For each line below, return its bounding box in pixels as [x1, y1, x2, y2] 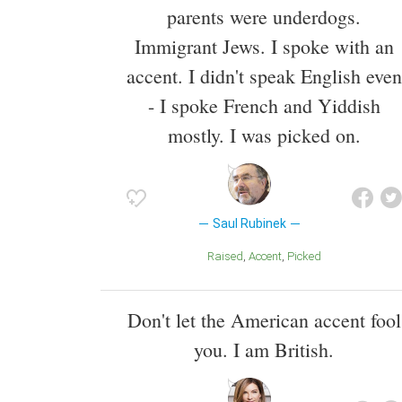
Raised [214, 249, 243, 264]
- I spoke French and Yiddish [147, 92, 380, 119]
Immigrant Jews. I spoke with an [134, 33, 394, 60]
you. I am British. [194, 336, 334, 363]
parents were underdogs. [167, 4, 361, 31]
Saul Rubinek [212, 216, 286, 232]
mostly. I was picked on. [167, 122, 361, 149]
